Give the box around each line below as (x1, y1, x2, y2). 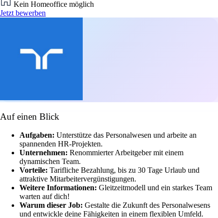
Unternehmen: (19, 148, 70, 157)
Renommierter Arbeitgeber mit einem (70, 148, 183, 157)
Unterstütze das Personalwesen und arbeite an (56, 131, 197, 140)
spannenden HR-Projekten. (19, 140, 103, 148)
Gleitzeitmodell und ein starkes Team (99, 183, 212, 192)
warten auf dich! (19, 192, 70, 201)
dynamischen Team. (19, 157, 81, 166)
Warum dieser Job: (19, 201, 85, 210)
